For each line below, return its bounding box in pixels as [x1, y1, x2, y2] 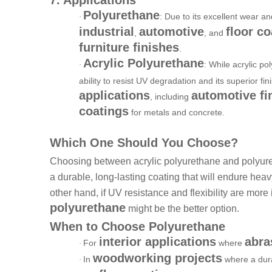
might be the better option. [126, 203, 239, 214]
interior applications [99, 234, 216, 248]
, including [150, 91, 191, 101]
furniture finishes [79, 40, 179, 54]
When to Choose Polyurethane [50, 219, 225, 233]
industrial [79, 24, 134, 38]
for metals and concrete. [129, 107, 225, 117]
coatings [79, 104, 129, 118]
